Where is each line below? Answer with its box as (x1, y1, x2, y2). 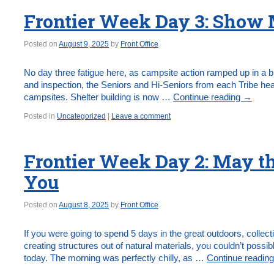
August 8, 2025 (59, 201, 109, 209)
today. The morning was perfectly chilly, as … (24, 253, 207, 263)
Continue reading (173, 92, 243, 102)
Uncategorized (57, 112, 106, 120)
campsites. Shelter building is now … (24, 92, 173, 102)
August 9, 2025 (59, 40, 109, 48)
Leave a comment (111, 112, 171, 120)
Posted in (24, 112, 55, 120)
